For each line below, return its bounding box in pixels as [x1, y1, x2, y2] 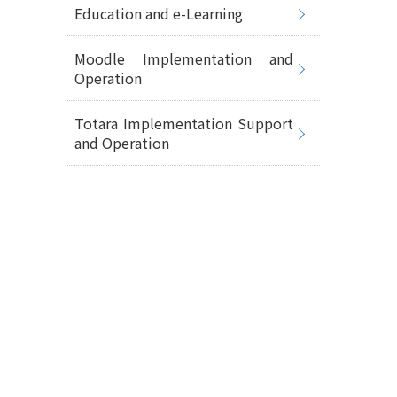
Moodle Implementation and [74, 48, 293, 69]
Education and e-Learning [74, 3, 243, 24]
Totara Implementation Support [74, 113, 293, 134]
